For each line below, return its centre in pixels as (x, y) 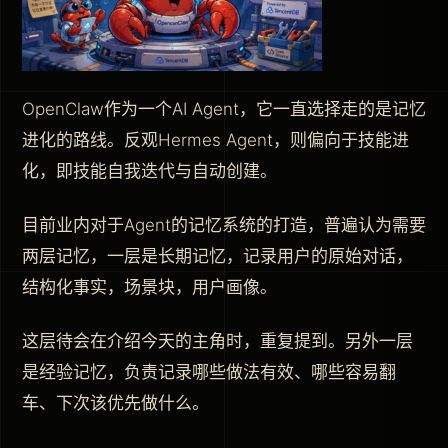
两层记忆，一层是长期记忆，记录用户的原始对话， (217, 255)
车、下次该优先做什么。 (115, 402)
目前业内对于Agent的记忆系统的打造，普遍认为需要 (224, 224)
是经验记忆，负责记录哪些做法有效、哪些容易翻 (209, 371)
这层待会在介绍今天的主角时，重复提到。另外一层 (217, 340)
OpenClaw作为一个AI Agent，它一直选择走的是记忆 (224, 108)
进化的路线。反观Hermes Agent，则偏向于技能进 (215, 139)
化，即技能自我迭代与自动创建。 (149, 170)
